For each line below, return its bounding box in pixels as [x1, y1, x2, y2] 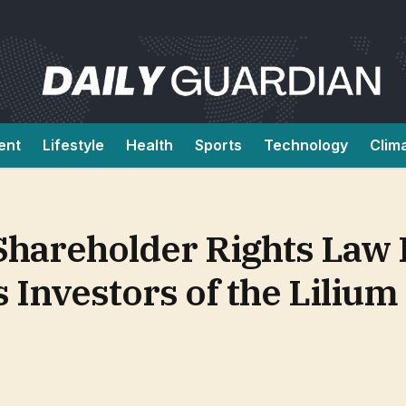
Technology [264, 136, 348, 154]
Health [126, 136, 173, 154]
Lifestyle [43, 136, 104, 154]
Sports [195, 136, 242, 154]
